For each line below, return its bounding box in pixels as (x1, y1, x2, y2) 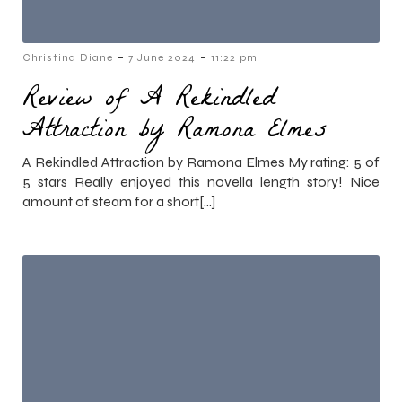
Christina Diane (22, 50, 113, 64)
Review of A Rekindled (22, 76, 275, 125)
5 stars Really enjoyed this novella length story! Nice (22, 172, 380, 190)
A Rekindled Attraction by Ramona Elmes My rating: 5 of (22, 153, 380, 170)
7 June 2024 (128, 50, 196, 64)
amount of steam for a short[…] (22, 192, 215, 210)
